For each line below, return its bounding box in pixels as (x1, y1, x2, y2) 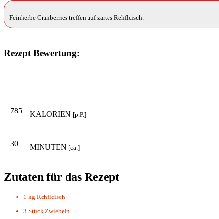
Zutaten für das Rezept (4, 170, 119, 183)
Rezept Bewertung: (4, 47, 80, 58)
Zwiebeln (45, 207, 70, 215)
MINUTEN (30, 142, 68, 151)
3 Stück (23, 207, 44, 215)
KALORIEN (30, 109, 73, 118)
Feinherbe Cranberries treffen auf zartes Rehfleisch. (9, 13, 144, 21)
